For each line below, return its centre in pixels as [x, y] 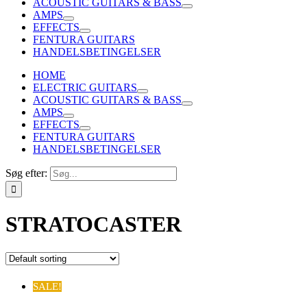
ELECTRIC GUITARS [85, 87]
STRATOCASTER [94, 224]
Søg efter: [26, 173]
